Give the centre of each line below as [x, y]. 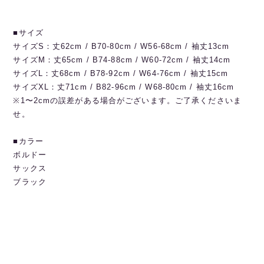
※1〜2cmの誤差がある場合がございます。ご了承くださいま [127, 101]
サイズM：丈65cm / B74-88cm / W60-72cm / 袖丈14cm [122, 60]
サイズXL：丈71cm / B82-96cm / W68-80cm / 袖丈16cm [124, 87]
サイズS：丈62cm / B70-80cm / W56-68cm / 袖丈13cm [121, 47]
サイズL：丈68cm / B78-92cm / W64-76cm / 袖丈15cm [121, 74]
